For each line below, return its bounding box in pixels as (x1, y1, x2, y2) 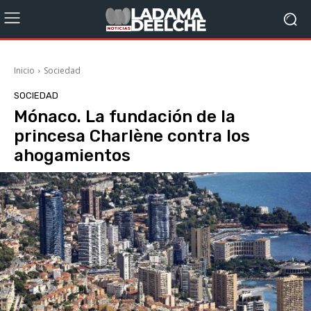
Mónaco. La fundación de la (14, 107, 235, 126)
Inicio (14, 65, 35, 76)
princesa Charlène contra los (14, 126, 250, 146)
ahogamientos (14, 146, 131, 165)
